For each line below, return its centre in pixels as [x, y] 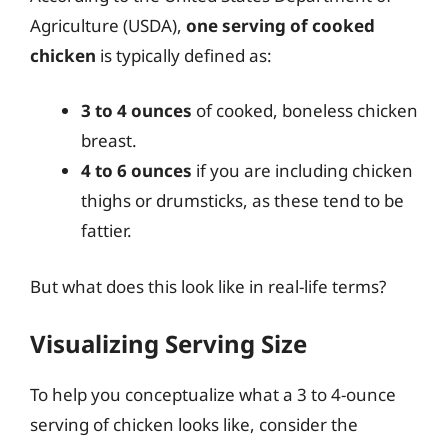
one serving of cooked [280, 25]
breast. [109, 140]
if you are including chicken [302, 170]
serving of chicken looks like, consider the [194, 424]
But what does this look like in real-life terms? [208, 286]
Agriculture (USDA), [108, 25]
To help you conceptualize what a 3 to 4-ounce [213, 394]
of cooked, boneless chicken [305, 110]
